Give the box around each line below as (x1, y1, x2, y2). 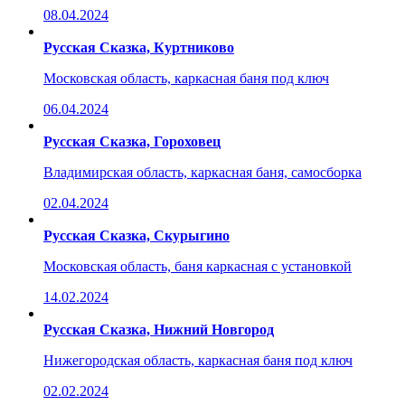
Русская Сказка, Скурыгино (43, 227, 230, 243)
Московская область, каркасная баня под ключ (43, 70, 329, 86)
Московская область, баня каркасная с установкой (43, 258, 352, 274)
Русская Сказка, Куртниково (43, 39, 234, 55)
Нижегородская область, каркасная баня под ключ (43, 352, 353, 368)
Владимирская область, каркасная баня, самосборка (43, 164, 362, 180)
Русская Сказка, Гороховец (43, 133, 221, 149)
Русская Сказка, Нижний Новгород (43, 321, 274, 337)
